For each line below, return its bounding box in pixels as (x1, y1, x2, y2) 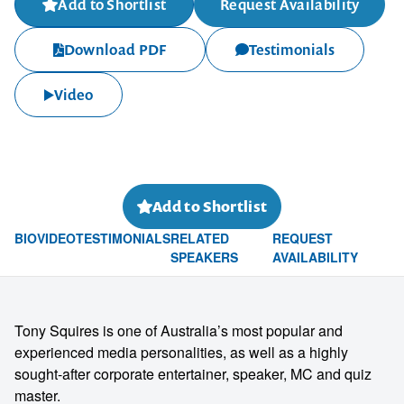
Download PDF (63, 40, 167, 60)
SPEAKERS (170, 248, 238, 266)
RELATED (170, 229, 229, 247)
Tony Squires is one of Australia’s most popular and (14, 320, 343, 341)
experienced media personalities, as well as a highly (14, 342, 348, 363)
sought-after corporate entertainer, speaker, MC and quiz (14, 363, 372, 384)
